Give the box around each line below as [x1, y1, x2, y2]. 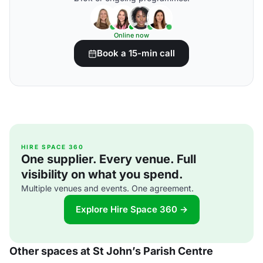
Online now [114, 31, 149, 39]
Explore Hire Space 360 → [75, 204, 188, 215]
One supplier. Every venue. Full [21, 152, 196, 166]
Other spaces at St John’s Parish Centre [9, 245, 213, 257]
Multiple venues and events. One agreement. [21, 183, 194, 193]
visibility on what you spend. [21, 167, 183, 181]
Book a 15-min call [97, 48, 175, 59]
